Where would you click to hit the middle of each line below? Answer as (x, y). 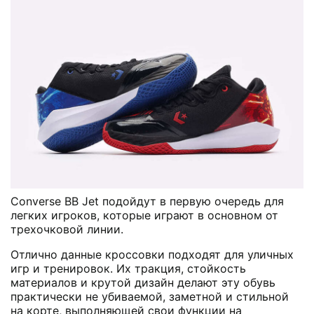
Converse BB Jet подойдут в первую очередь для (147, 201)
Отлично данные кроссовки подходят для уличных (152, 254)
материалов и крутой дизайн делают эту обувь (143, 282)
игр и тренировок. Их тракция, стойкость (128, 268)
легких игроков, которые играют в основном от (144, 215)
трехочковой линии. (67, 229)
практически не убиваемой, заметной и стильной (150, 296)
